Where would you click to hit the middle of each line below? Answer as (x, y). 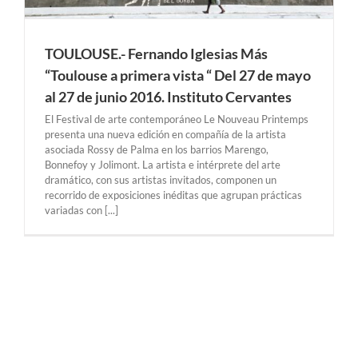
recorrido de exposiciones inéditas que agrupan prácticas (173, 195)
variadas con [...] (82, 210)
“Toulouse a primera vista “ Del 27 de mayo (178, 75)
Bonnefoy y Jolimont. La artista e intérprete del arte (163, 164)
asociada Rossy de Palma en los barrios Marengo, (157, 149)
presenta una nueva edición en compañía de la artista (165, 134)
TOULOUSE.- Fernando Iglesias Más (156, 53)
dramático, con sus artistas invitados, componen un (161, 179)
